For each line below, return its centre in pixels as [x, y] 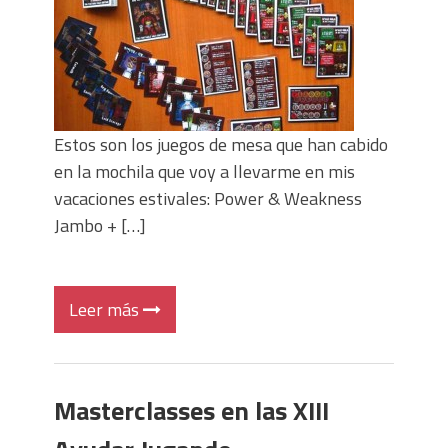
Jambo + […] [100, 225]
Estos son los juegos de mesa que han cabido [221, 144]
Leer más [106, 309]
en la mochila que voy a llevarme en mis [204, 171]
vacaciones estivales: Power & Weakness [208, 198]
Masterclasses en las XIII [191, 410]
